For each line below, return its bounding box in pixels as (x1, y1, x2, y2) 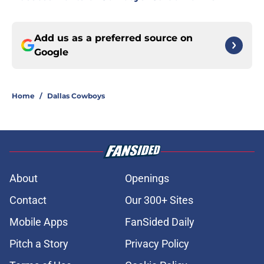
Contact (9, 194, 47, 207)
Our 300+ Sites (125, 194, 193, 207)
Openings (125, 172, 169, 185)
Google (34, 47, 68, 58)
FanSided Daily (125, 216, 194, 229)
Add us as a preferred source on (34, 32, 193, 44)
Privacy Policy (125, 237, 189, 250)
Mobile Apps (9, 216, 68, 229)
